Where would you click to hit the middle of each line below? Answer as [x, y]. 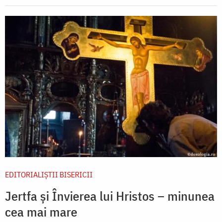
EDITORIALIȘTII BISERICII [49, 174]
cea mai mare [41, 211]
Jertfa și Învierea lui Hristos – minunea [110, 195]
